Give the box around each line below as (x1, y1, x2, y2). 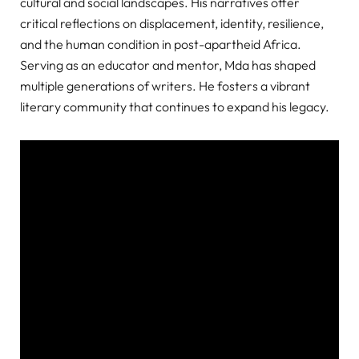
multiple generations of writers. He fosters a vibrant (20, 77, 310, 94)
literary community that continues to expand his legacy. (20, 98, 329, 115)
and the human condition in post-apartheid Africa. (20, 35, 301, 52)
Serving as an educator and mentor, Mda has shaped (20, 56, 316, 73)
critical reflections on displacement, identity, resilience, (20, 14, 324, 31)
